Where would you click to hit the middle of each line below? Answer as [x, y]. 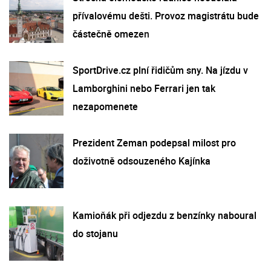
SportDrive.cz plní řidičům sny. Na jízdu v [160, 70]
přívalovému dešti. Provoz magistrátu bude [166, 15]
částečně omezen [111, 34]
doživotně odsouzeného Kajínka [142, 161]
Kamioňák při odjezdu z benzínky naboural [165, 215]
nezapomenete [105, 106]
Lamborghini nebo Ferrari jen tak [144, 88]
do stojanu [95, 233]
